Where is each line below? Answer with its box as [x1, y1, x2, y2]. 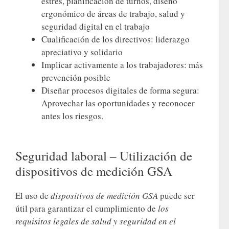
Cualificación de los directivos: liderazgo [41, 33, 190, 45]
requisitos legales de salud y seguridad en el [15, 215, 176, 227]
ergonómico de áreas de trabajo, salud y [41, 8, 185, 20]
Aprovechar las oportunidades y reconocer [41, 97, 195, 109]
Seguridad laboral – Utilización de [15, 147, 192, 164]
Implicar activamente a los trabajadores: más [41, 59, 203, 71]
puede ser [158, 189, 195, 201]
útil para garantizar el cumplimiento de [15, 202, 158, 214]
